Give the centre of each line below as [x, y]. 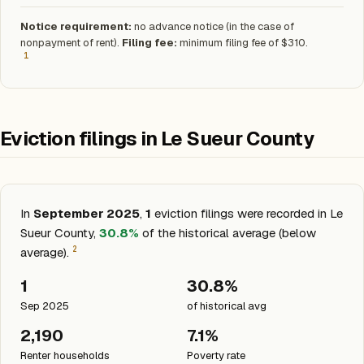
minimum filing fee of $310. [243, 43]
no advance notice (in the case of [213, 26]
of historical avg [227, 306]
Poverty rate [216, 355]
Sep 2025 [45, 306]
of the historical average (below [227, 233]
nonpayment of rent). [71, 43]
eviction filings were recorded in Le [247, 213]
